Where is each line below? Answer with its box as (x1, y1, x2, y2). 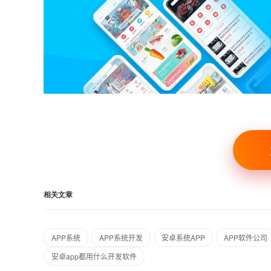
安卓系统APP (162, 232, 205, 243)
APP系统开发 (99, 232, 143, 243)
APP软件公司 (224, 232, 267, 243)
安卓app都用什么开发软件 (51, 251, 137, 261)
